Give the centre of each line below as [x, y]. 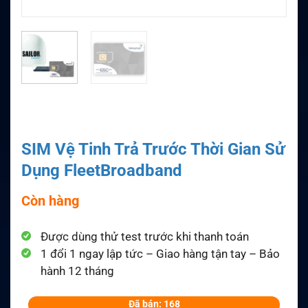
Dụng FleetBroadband [102, 170]
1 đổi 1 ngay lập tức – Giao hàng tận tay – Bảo [160, 253]
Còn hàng [50, 200]
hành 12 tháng [77, 271]
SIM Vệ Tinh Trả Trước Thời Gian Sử [153, 149]
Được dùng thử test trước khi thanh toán [145, 236]
